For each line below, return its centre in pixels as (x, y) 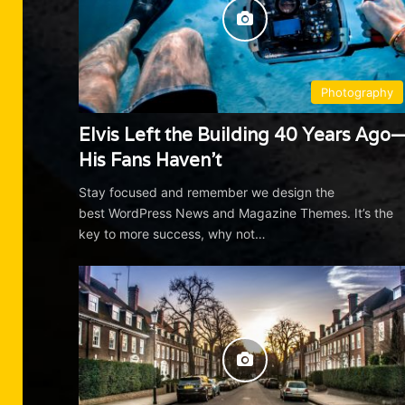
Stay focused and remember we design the (207, 193)
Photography (357, 93)
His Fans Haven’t (151, 160)
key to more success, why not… (173, 234)
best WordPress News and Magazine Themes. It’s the (236, 213)
